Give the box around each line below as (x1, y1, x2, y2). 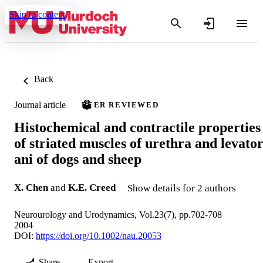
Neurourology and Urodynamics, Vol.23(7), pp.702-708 (14, 209, 222, 220)
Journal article (14, 99, 66, 110)
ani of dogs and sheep (14, 151, 141, 167)
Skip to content (9, 9, 65, 19)
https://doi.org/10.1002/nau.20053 (36, 230, 161, 241)
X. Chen (14, 181, 48, 193)
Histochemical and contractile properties (14, 119, 261, 135)
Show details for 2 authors (127, 182, 236, 194)
